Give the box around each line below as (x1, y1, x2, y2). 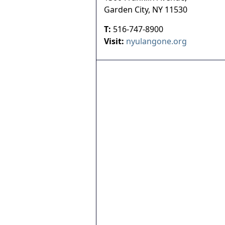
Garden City (104, 4, 148, 15)
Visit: (104, 36, 124, 47)
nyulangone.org (126, 36, 187, 47)
